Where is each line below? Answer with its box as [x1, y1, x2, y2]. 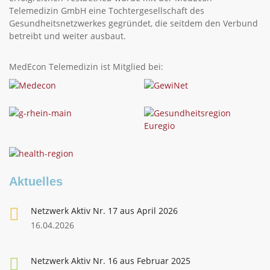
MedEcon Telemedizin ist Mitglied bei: [9, 61, 163, 72]
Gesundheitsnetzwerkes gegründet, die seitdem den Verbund [9, 17, 258, 29]
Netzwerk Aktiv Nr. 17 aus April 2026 [31, 205, 178, 216]
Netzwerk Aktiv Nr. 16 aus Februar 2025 [31, 255, 190, 266]
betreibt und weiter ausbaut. [9, 30, 126, 42]
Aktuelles [9, 175, 63, 188]
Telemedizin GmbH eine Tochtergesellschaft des [9, 5, 204, 16]
